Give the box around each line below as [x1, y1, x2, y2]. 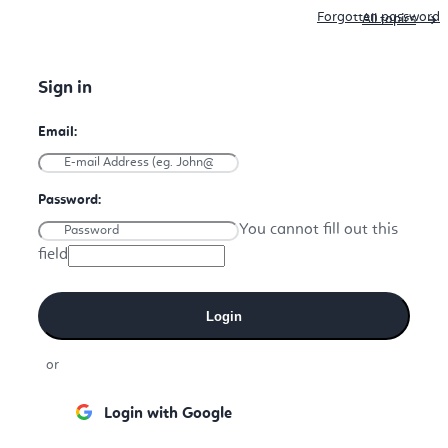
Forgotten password [317, 10, 440, 24]
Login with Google [104, 406, 232, 422]
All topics [362, 12, 416, 26]
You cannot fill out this [239, 222, 398, 238]
